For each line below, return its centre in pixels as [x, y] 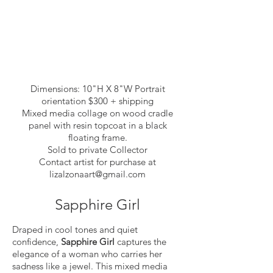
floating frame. [97, 138]
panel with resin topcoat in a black [97, 126]
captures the [142, 242]
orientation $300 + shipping [97, 101]
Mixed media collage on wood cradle [97, 113]
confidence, [35, 242]
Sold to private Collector [97, 150]
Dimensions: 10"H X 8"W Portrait [97, 89]
